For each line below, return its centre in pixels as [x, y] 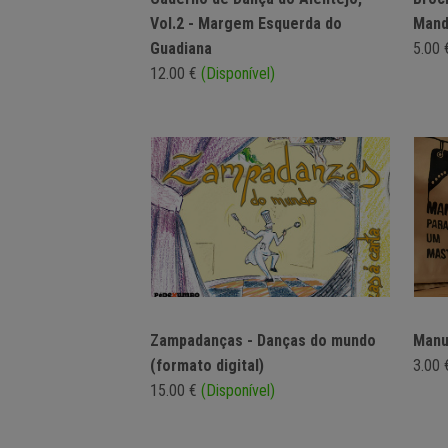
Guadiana [181, 49]
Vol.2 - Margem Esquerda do [246, 24]
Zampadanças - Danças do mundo [263, 341]
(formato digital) [207, 366]
